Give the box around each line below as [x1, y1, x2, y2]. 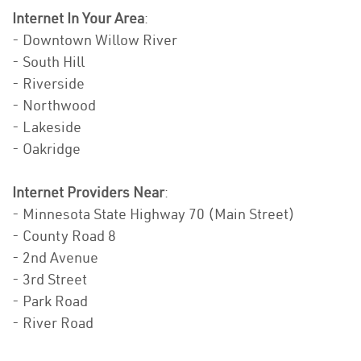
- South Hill [12, 52, 85, 72]
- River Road [12, 313, 93, 333]
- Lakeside [12, 118, 81, 137]
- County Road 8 [12, 226, 116, 246]
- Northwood [12, 96, 96, 115]
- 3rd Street [12, 270, 87, 289]
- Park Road [12, 292, 88, 311]
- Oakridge [12, 139, 81, 159]
